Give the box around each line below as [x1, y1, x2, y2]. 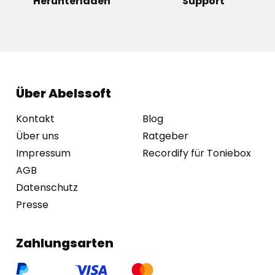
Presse [16, 198, 48, 212]
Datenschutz [16, 180, 78, 195]
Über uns [16, 129, 59, 144]
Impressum [16, 146, 71, 161]
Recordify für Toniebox [142, 146, 251, 161]
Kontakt [16, 112, 55, 126]
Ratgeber [142, 129, 188, 144]
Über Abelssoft [16, 85, 111, 103]
